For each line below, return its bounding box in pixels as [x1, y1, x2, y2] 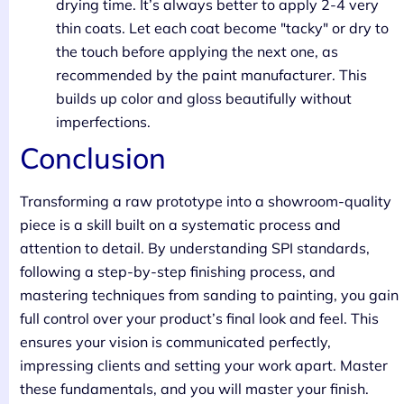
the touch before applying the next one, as [56, 42, 338, 61]
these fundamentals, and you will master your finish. [20, 380, 369, 399]
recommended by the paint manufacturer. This [56, 66, 367, 85]
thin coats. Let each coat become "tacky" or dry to [56, 19, 389, 38]
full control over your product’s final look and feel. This [20, 309, 379, 328]
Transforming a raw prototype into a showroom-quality [20, 192, 391, 211]
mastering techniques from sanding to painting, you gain [20, 286, 399, 305]
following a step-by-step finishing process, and [20, 262, 335, 281]
